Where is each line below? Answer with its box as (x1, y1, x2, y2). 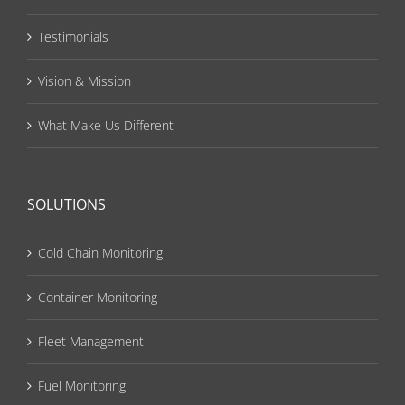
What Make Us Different (38, 116, 174, 134)
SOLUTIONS (27, 193, 106, 214)
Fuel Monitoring (38, 376, 126, 394)
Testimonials (38, 27, 108, 45)
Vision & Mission (38, 71, 131, 89)
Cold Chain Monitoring (38, 243, 163, 261)
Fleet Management (38, 332, 144, 350)
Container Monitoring (38, 287, 157, 306)
